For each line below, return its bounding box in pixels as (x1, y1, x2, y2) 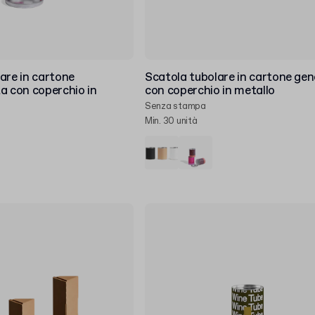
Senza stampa (145, 101, 206, 112)
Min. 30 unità (145, 115, 198, 127)
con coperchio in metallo (145, 83, 275, 99)
